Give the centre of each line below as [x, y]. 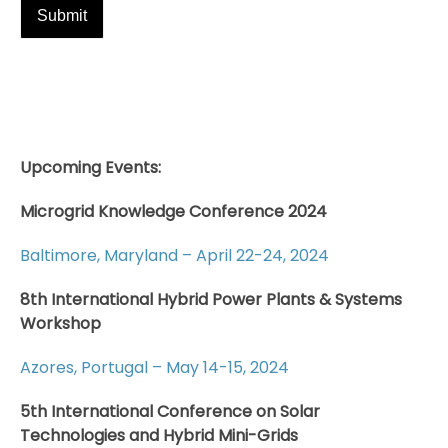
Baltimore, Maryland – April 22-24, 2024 [174, 255]
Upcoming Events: [90, 167]
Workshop [60, 323]
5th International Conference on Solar [170, 411]
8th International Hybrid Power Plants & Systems [211, 299]
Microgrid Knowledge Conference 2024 [173, 211]
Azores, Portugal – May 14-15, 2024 [154, 367]
